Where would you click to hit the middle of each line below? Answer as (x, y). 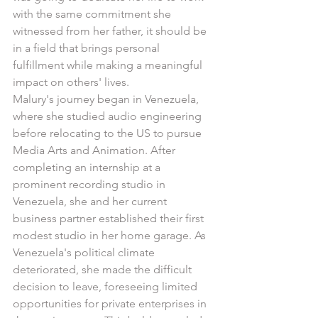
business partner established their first (110, 218)
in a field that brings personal (88, 48)
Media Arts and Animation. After (95, 150)
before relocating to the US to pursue (109, 133)
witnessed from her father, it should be (111, 31)
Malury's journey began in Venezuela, (107, 99)
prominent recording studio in (91, 184)
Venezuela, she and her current (91, 201)
